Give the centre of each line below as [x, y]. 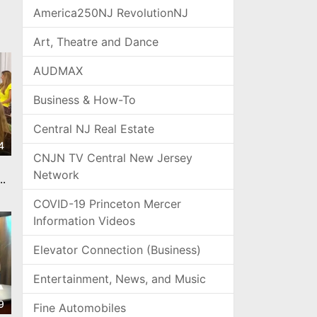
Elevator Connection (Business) [117, 250]
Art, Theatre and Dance [96, 42]
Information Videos [84, 221]
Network [56, 175]
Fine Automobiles [80, 308]
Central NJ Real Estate [94, 129]
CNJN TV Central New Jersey [113, 158]
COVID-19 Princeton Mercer [107, 204]
